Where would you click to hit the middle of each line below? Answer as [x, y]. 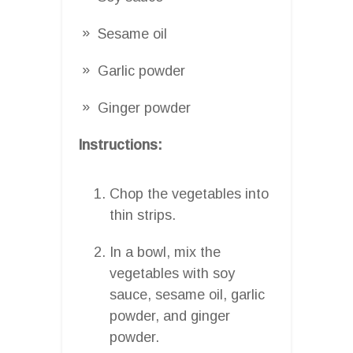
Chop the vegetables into [189, 193]
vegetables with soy [172, 273]
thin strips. [143, 215]
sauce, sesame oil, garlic [187, 294]
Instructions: [120, 145]
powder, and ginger [170, 316]
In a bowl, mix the [165, 252]
